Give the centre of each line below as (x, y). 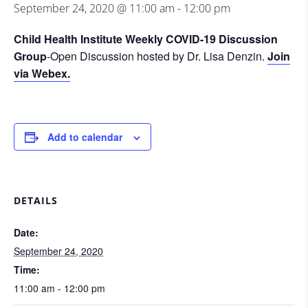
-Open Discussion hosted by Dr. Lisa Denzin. (157, 56)
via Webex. (42, 73)
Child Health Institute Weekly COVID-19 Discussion (146, 39)
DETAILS (36, 200)
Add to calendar (85, 137)
